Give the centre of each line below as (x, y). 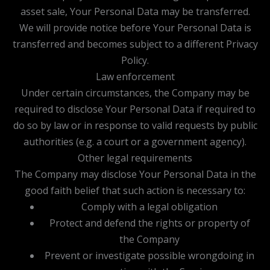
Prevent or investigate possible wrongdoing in (149, 255)
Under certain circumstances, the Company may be (135, 93)
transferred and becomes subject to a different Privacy (135, 44)
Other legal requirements (135, 158)
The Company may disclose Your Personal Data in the (135, 174)
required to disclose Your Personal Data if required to (135, 109)
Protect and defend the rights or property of (149, 223)
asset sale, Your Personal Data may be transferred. (135, 11)
